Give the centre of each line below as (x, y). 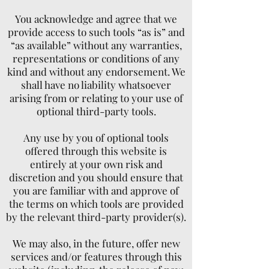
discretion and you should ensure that (96, 177)
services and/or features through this (96, 256)
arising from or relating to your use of (96, 98)
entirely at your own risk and (96, 164)
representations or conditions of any (96, 58)
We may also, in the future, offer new (96, 243)
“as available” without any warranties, (96, 45)
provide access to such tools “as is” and (96, 32)
